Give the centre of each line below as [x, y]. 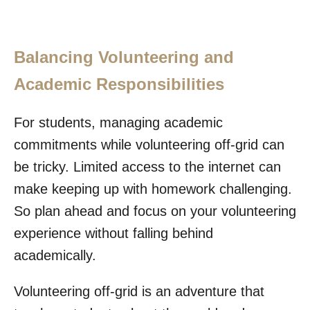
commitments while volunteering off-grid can [149, 144]
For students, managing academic [118, 122]
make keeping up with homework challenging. [153, 189]
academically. [55, 255]
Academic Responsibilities [119, 84]
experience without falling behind [113, 233]
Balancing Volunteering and [124, 57]
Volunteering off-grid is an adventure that [139, 291]
